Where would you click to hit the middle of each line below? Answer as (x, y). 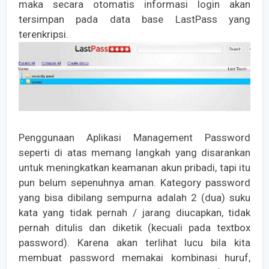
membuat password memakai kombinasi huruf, (134, 258)
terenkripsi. (44, 35)
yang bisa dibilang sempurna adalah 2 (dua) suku (134, 198)
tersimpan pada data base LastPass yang (134, 20)
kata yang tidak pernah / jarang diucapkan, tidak (134, 213)
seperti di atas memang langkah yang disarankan (134, 153)
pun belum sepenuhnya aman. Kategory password (134, 183)
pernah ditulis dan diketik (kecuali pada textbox (134, 228)
